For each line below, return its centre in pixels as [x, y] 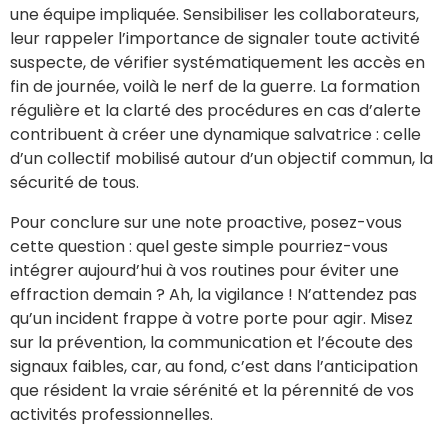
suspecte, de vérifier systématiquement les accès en [217, 62]
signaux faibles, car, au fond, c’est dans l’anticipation [214, 366]
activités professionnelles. [111, 414]
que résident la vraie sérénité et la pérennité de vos [212, 390]
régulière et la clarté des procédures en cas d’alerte [215, 110]
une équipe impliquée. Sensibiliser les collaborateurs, [214, 14]
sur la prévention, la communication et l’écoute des [211, 342]
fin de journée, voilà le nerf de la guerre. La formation [215, 86]
